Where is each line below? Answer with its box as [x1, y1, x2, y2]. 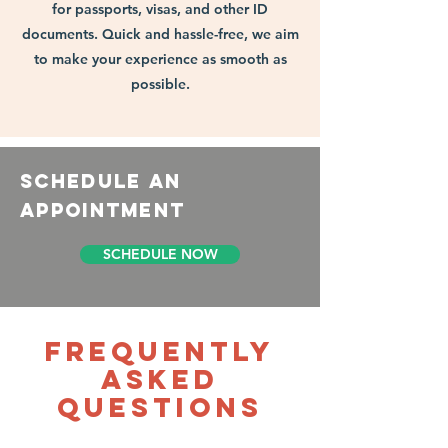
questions [57, 390, 263, 424]
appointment [20, 198, 186, 222]
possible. [130, 75, 190, 93]
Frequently [45, 334, 275, 368]
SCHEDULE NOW [102, 245, 218, 263]
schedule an [20, 169, 182, 193]
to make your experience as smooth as [33, 50, 287, 68]
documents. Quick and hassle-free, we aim [21, 25, 299, 43]
